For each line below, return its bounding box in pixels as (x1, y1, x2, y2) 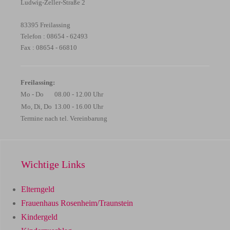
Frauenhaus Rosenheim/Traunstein (21, 198, 133, 207)
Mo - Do (21, 90, 45, 98)
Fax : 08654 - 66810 (21, 44, 77, 52)
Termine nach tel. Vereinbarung (21, 114, 107, 122)
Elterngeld (21, 184, 54, 194)
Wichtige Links (21, 158, 85, 170)
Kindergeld (21, 212, 57, 221)
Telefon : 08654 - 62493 (21, 32, 88, 41)
